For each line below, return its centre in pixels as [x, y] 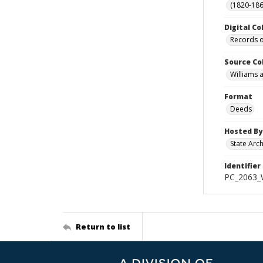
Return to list [103, 226]
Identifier [242, 166]
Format [238, 97]
